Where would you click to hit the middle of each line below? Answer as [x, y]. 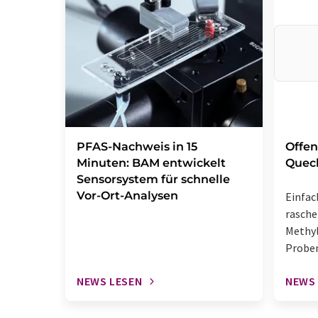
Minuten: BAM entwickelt [151, 163]
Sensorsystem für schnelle [153, 179]
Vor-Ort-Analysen [127, 196]
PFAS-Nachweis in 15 [137, 147]
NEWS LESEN [110, 281]
